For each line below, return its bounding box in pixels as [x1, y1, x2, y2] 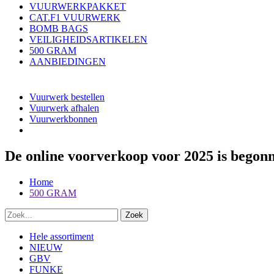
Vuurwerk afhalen [29, 103, 99, 113]
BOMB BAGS [29, 23, 88, 34]
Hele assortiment [29, 231, 94, 242]
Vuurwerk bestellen [29, 92, 105, 102]
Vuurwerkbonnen [29, 114, 97, 124]
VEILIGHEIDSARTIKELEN [29, 34, 147, 45]
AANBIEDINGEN [29, 56, 106, 67]
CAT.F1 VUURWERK [29, 12, 120, 23]
